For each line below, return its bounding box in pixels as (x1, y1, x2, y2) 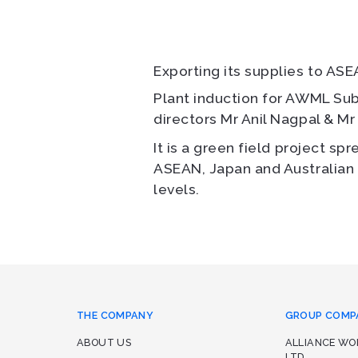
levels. (153, 181, 200, 198)
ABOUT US (77, 336, 132, 348)
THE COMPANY (77, 308, 154, 321)
